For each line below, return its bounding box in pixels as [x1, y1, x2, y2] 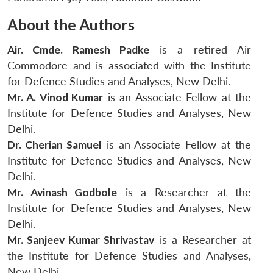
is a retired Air [149, 43, 252, 57]
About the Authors [7, 16, 135, 34]
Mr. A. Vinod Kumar [7, 91, 104, 104]
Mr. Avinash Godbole [7, 186, 118, 199]
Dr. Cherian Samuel [7, 138, 102, 152]
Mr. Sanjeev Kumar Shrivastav [7, 233, 155, 247]
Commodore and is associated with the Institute [7, 59, 251, 73]
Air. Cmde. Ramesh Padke [7, 43, 149, 57]
